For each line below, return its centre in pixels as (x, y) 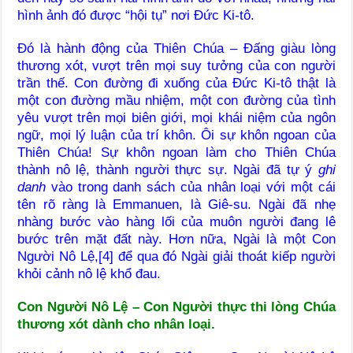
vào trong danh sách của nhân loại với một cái (191, 187)
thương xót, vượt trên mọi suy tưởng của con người (176, 65)
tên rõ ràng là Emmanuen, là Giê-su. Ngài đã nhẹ (176, 204)
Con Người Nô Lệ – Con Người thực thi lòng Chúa (176, 307)
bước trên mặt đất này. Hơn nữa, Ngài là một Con (176, 239)
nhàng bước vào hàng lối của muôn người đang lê (176, 221)
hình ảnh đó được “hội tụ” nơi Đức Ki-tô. (136, 15)
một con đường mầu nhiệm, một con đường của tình (176, 100)
